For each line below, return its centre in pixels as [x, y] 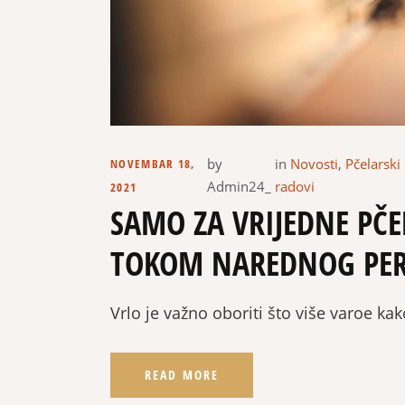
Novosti [314, 163]
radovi [294, 186]
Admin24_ [240, 186]
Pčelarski [372, 163]
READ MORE [182, 374]
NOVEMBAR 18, [153, 163]
